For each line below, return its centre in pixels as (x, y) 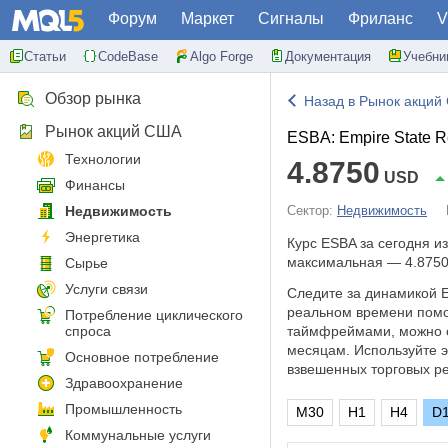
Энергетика (102, 237)
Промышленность (123, 409)
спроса (88, 331)
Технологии (103, 159)
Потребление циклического (154, 315)
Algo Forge (221, 56)
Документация (328, 56)
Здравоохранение (124, 383)
